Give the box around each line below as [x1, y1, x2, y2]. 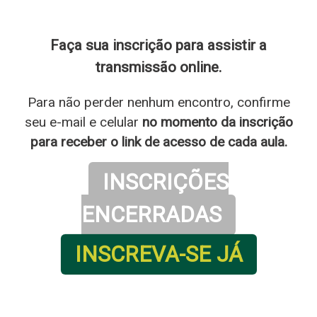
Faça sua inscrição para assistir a [50, 36, 267, 54]
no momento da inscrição [142, 113, 293, 130]
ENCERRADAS [81, 201, 221, 228]
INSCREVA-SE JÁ [74, 241, 243, 267]
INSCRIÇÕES [103, 168, 229, 195]
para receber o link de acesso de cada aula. [30, 133, 287, 150]
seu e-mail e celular [24, 113, 142, 130]
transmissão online [95, 58, 219, 76]
